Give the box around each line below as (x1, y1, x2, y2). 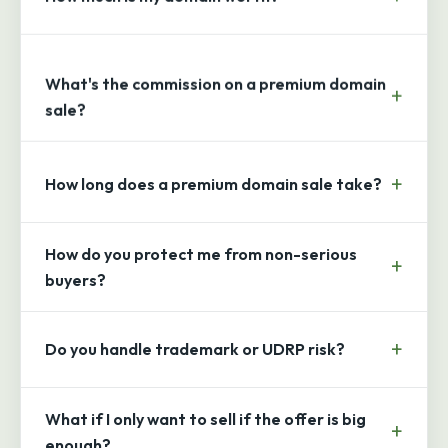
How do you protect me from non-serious (45, 219, 357, 240)
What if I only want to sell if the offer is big (45, 384, 366, 405)
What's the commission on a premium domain (45, 54, 386, 75)
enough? (45, 410, 111, 431)
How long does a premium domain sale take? (45, 150, 382, 171)
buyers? (45, 245, 106, 266)
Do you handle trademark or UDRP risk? (45, 315, 345, 336)
